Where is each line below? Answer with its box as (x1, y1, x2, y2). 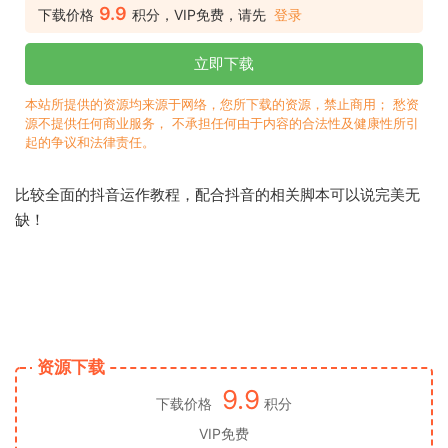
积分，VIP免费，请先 (132, 6, 266, 24)
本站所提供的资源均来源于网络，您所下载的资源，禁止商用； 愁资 (25, 96, 419, 113)
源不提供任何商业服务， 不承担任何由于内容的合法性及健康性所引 (25, 115, 419, 132)
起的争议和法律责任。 (25, 134, 155, 151)
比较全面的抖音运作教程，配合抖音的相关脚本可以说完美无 (15, 185, 420, 205)
